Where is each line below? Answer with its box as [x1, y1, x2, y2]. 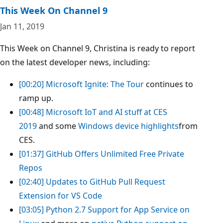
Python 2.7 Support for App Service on [46, 204, 190, 215]
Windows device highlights [78, 120, 179, 131]
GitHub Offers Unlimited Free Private [46, 148, 184, 159]
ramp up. [19, 92, 53, 104]
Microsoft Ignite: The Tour [46, 78, 144, 90]
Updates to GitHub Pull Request [46, 176, 165, 187]
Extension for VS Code [19, 190, 102, 201]
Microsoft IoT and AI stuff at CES [46, 106, 167, 117]
